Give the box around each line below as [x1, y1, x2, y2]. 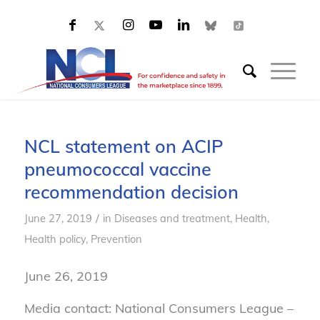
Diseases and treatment [114, 211, 230, 225]
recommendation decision [24, 181, 239, 203]
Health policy [24, 232, 86, 246]
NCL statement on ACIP [24, 135, 223, 157]
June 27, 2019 [24, 211, 92, 225]
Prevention [90, 232, 142, 246]
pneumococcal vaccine [24, 158, 211, 180]
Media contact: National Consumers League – [24, 299, 294, 316]
